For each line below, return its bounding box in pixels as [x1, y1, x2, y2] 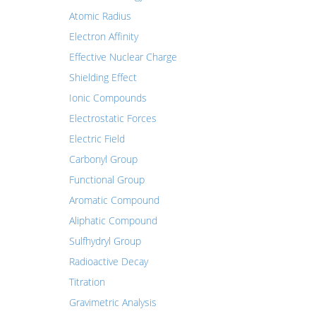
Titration [68, 275, 105, 288]
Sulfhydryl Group [68, 234, 141, 248]
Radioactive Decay [68, 255, 148, 268]
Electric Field [68, 132, 125, 145]
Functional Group [68, 173, 145, 186]
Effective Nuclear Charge [68, 50, 177, 63]
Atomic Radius [68, 9, 131, 23]
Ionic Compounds [68, 91, 147, 104]
